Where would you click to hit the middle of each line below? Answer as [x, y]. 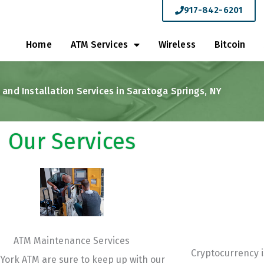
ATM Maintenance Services [72, 240]
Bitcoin [230, 44]
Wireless [177, 44]
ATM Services [99, 44]
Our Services [72, 141]
